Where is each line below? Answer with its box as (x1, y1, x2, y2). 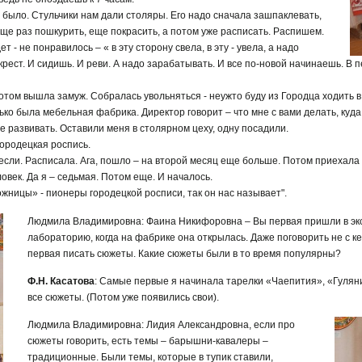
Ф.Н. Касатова (27, 276, 95, 288)
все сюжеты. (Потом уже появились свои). (27, 292, 219, 304)
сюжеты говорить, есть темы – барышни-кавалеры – (27, 335, 268, 347)
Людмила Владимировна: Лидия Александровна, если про (27, 319, 295, 331)
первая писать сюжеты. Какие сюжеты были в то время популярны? (27, 247, 341, 259)
